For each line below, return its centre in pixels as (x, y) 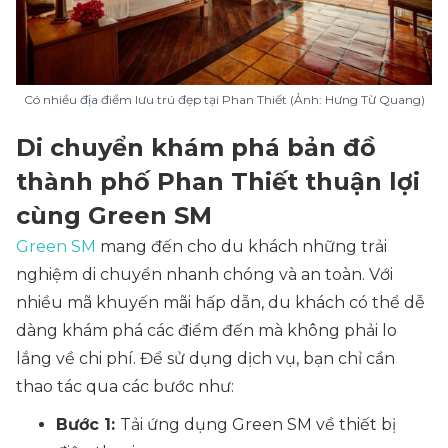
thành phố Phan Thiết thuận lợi (218, 181)
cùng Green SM (114, 215)
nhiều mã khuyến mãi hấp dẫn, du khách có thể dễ (220, 302)
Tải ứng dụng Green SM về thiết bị (258, 424)
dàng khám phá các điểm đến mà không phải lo (206, 330)
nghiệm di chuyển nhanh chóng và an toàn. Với (204, 274)
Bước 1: (88, 424)
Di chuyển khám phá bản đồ (196, 147)
